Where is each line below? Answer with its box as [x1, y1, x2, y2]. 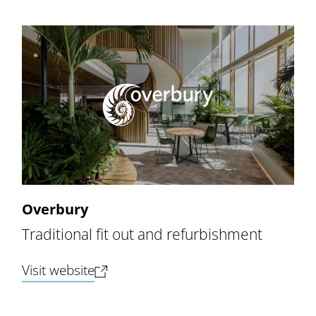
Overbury [22, 200, 89, 219]
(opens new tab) [94, 260, 189, 279]
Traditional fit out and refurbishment [22, 224, 263, 245]
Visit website [22, 261, 95, 279]
